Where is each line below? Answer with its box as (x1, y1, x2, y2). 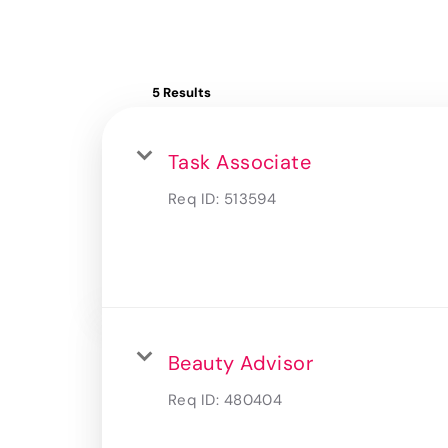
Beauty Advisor (168, 349, 314, 376)
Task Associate (168, 148, 312, 175)
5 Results (152, 83, 211, 101)
